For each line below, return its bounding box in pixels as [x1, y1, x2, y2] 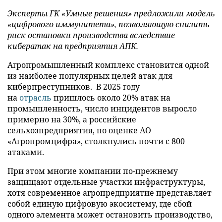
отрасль [19, 92, 52, 103]
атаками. [7, 146, 46, 158]
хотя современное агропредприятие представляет [7, 187, 212, 198]
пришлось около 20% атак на [52, 92, 170, 103]
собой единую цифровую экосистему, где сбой [7, 198, 192, 209]
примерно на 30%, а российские [7, 113, 136, 125]
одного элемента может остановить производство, [7, 209, 213, 220]
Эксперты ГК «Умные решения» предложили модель [7, 7, 215, 19]
